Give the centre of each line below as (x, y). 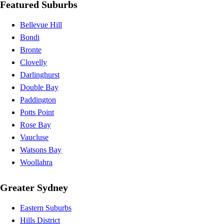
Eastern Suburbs (46, 208)
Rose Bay (35, 124)
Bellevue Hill (41, 24)
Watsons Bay (41, 149)
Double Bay (39, 87)
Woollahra (36, 162)
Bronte (31, 49)
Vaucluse (34, 137)
